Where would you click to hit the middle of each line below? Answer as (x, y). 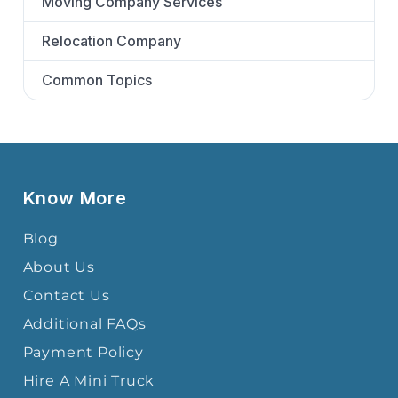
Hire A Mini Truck (89, 380)
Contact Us (66, 295)
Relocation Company (111, 41)
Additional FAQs (84, 323)
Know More (75, 198)
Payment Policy (83, 352)
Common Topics (96, 80)
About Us (59, 267)
